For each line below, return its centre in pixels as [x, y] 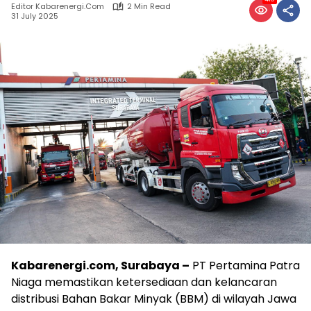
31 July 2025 [35, 16]
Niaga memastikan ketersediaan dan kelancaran [144, 282]
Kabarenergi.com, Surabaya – [100, 265]
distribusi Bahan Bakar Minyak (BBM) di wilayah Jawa [154, 299]
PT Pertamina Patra [245, 265]
